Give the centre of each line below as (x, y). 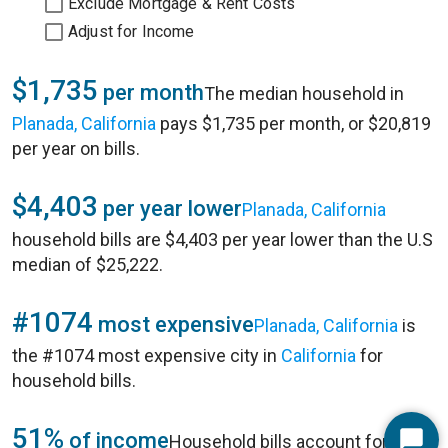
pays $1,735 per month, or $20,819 (293, 123)
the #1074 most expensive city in (146, 355)
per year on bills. (76, 148)
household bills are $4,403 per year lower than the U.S (222, 239)
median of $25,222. (87, 264)
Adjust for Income (131, 31)
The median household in (304, 93)
